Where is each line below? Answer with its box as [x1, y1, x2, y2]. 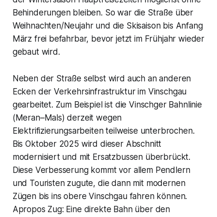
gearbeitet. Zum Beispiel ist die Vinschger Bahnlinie [12, 99, 202, 109]
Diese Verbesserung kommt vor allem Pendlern [12, 165, 190, 175]
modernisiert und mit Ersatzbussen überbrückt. [12, 152, 191, 162]
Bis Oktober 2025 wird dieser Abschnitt [12, 139, 162, 149]
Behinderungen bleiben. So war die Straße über [12, 7, 194, 17]
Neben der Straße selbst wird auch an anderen [12, 73, 191, 83]
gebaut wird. [12, 46, 60, 57]
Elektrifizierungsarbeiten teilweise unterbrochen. [12, 125, 195, 136]
